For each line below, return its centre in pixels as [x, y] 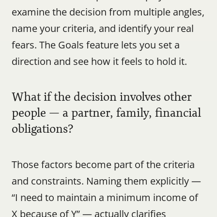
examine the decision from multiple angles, [108, 12]
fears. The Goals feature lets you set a [96, 45]
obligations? [43, 129]
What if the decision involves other [102, 97]
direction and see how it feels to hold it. [99, 61]
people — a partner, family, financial [106, 113]
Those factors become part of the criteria [103, 164]
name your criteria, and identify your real [103, 28]
